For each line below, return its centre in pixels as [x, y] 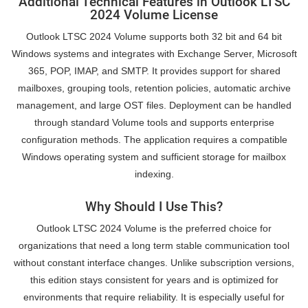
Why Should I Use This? [154, 206]
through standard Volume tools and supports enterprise [154, 123]
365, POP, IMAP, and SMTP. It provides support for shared [154, 71]
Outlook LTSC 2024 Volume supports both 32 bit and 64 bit [154, 37]
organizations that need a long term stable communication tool [154, 245]
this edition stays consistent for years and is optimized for [154, 279]
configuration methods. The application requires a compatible [154, 140]
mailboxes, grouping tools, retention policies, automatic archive [154, 88]
